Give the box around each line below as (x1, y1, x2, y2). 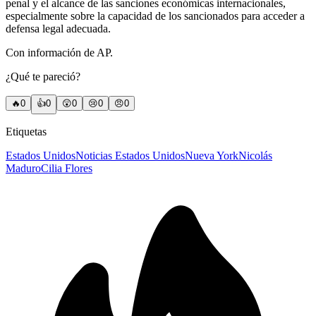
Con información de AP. (6, 47, 113, 59)
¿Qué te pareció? (6, 71, 80, 83)
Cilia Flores (41, 162, 92, 175)
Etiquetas (6, 126, 47, 138)
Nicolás (238, 150, 272, 162)
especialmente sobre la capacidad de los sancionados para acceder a (6, 10, 305, 23)
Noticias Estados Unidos (75, 150, 185, 162)
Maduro (6, 162, 41, 175)
